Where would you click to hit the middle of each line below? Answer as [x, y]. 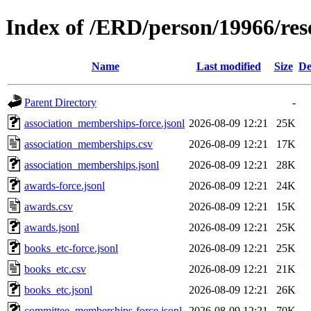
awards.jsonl [52, 227]
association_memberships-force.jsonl [104, 123]
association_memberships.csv [89, 144]
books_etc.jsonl [58, 289]
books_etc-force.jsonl [71, 248]
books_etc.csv [55, 269]
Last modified [228, 66]
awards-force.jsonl [65, 185]
